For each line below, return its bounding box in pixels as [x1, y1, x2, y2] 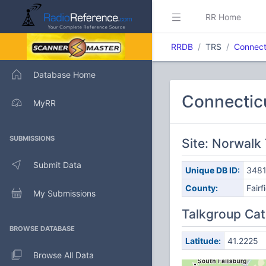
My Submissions [33, 188, 96, 198]
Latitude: [185, 236, 221, 246]
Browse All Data [33, 249, 94, 260]
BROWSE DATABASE [9, 224, 75, 233]
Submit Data [33, 159, 81, 170]
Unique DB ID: [185, 165, 240, 175]
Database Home [33, 69, 96, 80]
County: [185, 183, 218, 193]
